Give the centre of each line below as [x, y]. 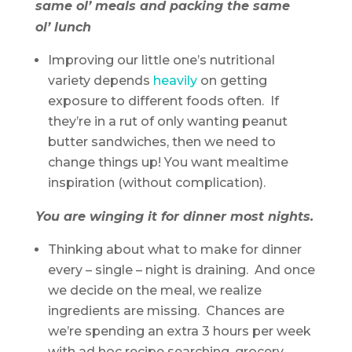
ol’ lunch [63, 27]
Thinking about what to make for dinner [174, 250]
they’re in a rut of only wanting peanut [167, 122]
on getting [232, 81]
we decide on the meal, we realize [154, 291]
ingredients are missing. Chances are [166, 311]
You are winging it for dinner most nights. [174, 217]
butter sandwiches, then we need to [161, 142]
